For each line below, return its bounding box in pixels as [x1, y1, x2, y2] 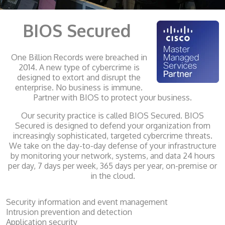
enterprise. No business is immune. [15, 82, 143, 93]
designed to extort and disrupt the [17, 72, 141, 83]
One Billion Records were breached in [11, 52, 147, 63]
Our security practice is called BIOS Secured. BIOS [21, 110, 204, 121]
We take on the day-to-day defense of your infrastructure [9, 141, 216, 151]
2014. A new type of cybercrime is [18, 62, 140, 73]
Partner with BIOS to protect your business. [33, 92, 192, 103]
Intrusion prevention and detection [6, 207, 132, 217]
